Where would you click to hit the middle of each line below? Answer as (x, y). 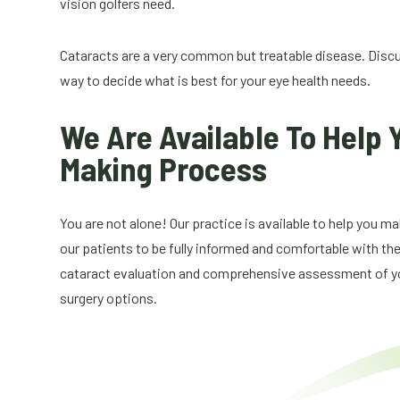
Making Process (164, 168)
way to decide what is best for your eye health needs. (216, 80)
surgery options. (109, 298)
